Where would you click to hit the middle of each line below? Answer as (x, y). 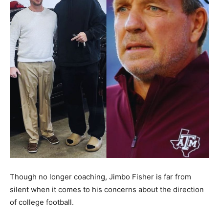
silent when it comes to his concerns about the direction (107, 189)
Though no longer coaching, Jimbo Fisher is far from (100, 177)
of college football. (42, 202)
